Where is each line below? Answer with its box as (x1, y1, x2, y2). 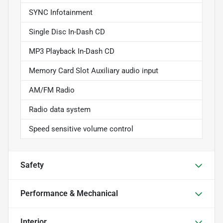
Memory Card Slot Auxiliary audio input (29, 66, 158, 76)
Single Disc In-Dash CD (29, 27, 105, 37)
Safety (20, 160, 44, 170)
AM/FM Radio (29, 86, 75, 95)
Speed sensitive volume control (29, 124, 133, 134)
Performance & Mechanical (20, 189, 118, 199)
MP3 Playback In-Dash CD (29, 47, 114, 56)
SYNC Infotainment (29, 8, 93, 17)
